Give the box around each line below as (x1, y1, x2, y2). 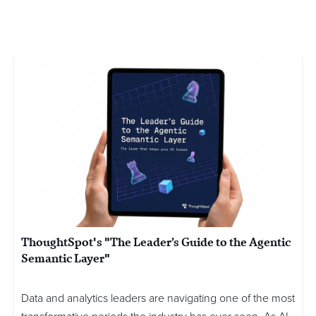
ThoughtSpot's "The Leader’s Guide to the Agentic (21, 233, 291, 251)
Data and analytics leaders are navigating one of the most (21, 291, 295, 306)
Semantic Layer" (21, 250, 110, 267)
